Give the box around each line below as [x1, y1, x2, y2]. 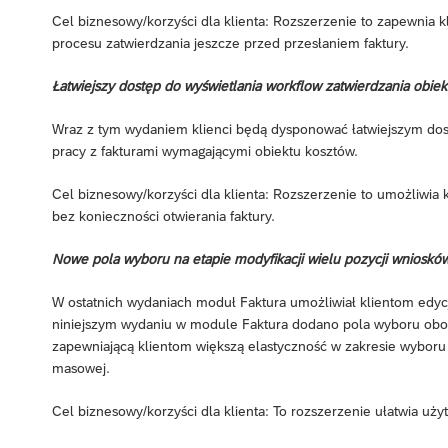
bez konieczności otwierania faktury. [52, 207, 275, 224]
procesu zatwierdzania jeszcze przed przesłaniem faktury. [52, 34, 409, 51]
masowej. [52, 359, 110, 376]
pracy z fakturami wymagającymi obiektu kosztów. [52, 142, 358, 159]
